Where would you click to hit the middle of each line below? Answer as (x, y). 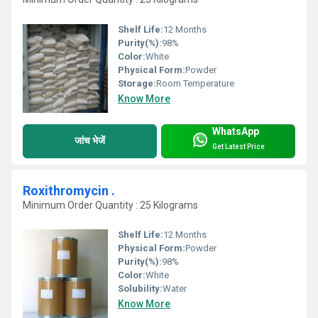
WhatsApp (236, 132)
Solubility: (140, 289)
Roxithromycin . (69, 190)
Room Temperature (195, 83)
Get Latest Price (238, 147)
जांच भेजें (90, 141)
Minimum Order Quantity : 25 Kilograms (110, 205)
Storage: (137, 83)
